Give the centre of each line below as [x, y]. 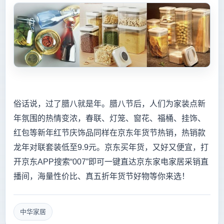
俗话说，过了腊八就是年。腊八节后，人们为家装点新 [109, 103]
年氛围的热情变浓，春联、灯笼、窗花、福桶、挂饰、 [109, 118]
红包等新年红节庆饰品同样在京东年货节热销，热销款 [109, 132]
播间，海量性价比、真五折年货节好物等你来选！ [101, 176]
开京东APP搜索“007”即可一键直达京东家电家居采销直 [111, 161]
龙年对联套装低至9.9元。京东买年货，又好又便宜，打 [111, 147]
